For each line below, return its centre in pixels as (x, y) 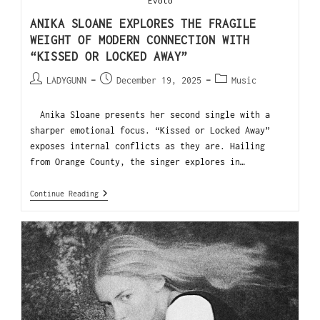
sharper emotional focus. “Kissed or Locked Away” (150, 130)
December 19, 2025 (159, 80)
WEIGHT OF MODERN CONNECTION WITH (140, 40)
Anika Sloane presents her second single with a (150, 114)
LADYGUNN (67, 80)
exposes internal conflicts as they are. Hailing (148, 146)
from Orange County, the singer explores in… (138, 161)
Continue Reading (65, 193)
